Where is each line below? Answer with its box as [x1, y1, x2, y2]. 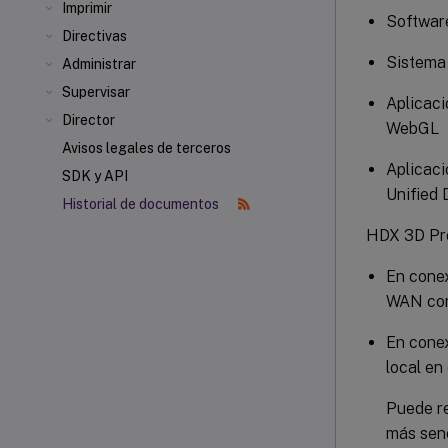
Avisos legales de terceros [62, 140, 231, 156]
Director [62, 112, 115, 128]
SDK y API [62, 168, 128, 184]
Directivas [62, 28, 127, 44]
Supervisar [62, 84, 130, 100]
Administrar [62, 56, 136, 72]
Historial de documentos [62, 196, 222, 212]
